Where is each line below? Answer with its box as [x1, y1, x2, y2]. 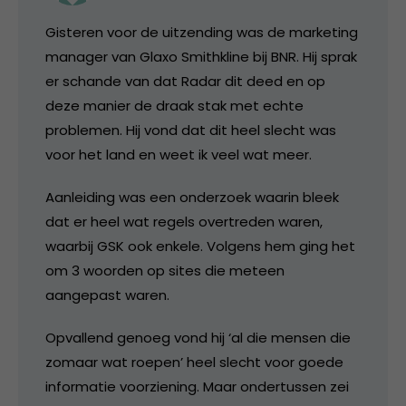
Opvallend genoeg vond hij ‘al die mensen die [45, 328, 351, 348]
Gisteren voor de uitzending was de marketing [45, 23, 358, 43]
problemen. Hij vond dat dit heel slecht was [45, 121, 336, 140]
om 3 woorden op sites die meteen [45, 261, 285, 281]
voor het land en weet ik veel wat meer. [45, 145, 312, 165]
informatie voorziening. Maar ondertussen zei [45, 377, 349, 397]
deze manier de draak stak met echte [45, 96, 304, 116]
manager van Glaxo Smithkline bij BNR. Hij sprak [45, 47, 357, 67]
